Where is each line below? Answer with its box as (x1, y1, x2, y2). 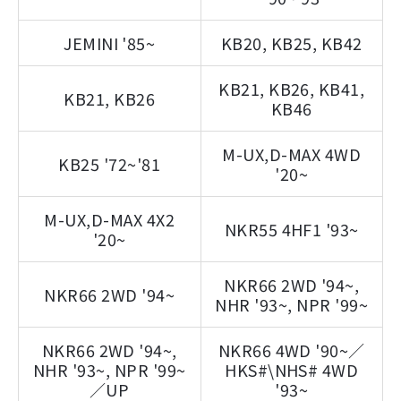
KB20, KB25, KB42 (220, 31, 363, 55)
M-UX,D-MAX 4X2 (44, 208, 175, 231)
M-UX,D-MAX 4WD (222, 142, 362, 166)
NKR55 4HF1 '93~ (224, 218, 359, 241)
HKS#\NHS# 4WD (225, 358, 359, 381)
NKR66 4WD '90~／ (218, 338, 365, 362)
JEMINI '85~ (64, 31, 156, 55)
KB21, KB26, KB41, (218, 77, 365, 100)
